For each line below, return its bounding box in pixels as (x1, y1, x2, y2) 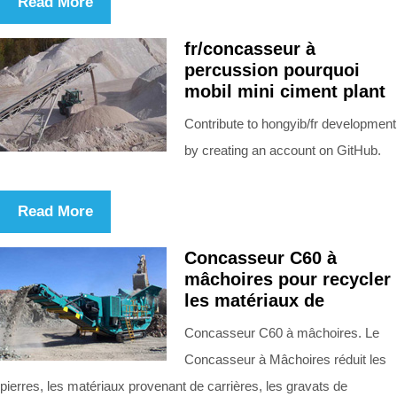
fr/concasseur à (184, 38, 315, 58)
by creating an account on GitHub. (184, 142, 381, 158)
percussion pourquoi (184, 59, 360, 80)
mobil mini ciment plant (184, 81, 385, 101)
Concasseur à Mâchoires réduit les (184, 351, 386, 367)
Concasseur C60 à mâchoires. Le (184, 324, 379, 340)
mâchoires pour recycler (184, 269, 391, 289)
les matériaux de (184, 290, 324, 310)
